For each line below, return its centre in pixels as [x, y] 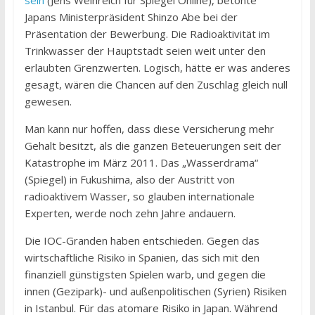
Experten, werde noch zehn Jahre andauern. [130, 213]
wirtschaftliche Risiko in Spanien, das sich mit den [142, 258]
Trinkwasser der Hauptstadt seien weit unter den [145, 51]
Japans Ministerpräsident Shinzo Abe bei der [131, 17]
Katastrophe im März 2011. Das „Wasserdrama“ [141, 163]
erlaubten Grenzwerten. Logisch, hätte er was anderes [157, 68]
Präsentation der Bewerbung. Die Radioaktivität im [147, 34]
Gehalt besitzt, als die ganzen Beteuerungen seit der [153, 146]
